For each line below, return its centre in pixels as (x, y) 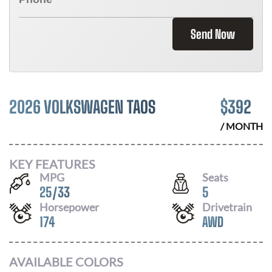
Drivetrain (227, 207)
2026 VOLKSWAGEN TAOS (82, 107)
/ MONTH (242, 126)
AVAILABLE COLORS (66, 262)
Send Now (213, 34)
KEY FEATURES (52, 164)
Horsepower (69, 207)
